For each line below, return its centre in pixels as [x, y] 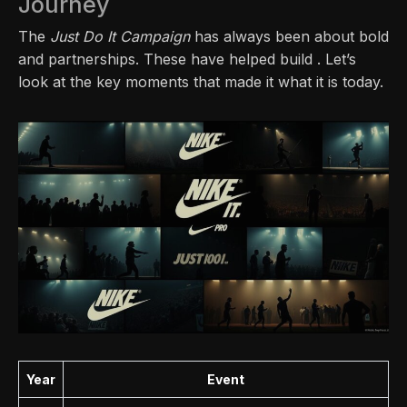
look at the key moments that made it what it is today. [201, 82]
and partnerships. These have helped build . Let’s [187, 60]
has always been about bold [289, 37]
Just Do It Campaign [120, 37]
